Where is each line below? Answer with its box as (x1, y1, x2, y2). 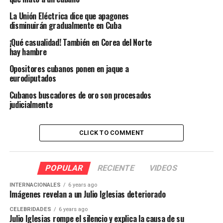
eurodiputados (9, 72, 56, 84)
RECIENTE (97, 163, 136, 173)
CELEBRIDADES (9, 206, 51, 213)
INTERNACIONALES (9, 181, 61, 188)
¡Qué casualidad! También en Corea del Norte (9, 36, 152, 48)
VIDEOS (148, 163, 179, 173)
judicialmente (9, 98, 53, 111)
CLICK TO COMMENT (79, 128, 144, 136)
